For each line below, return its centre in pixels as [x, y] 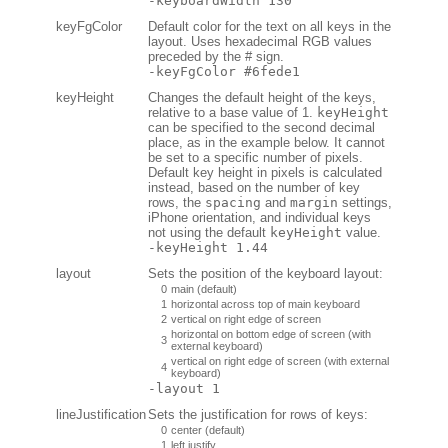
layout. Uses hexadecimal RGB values [260, 41]
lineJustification [101, 414]
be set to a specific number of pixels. [255, 157]
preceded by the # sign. [216, 56]
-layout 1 [184, 388]
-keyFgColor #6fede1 [224, 71]
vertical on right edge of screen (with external [280, 360]
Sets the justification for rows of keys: [258, 414]
